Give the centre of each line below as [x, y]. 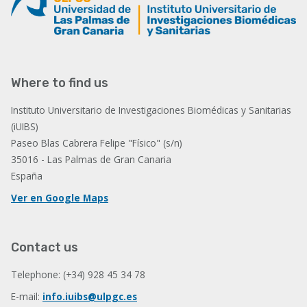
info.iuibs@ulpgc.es [90, 296]
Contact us [45, 247]
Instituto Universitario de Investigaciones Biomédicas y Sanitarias [151, 110]
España [27, 175]
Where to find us [60, 83]
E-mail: [27, 296]
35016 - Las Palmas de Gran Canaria [91, 159]
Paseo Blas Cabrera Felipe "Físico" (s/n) [97, 143]
